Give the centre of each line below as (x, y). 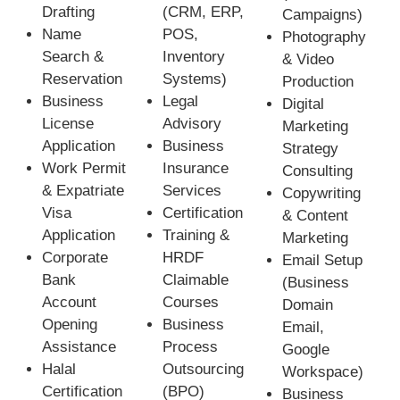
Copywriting (322, 194)
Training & (196, 236)
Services (192, 191)
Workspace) (323, 372)
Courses (190, 303)
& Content (316, 216)
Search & (73, 57)
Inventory (193, 57)
